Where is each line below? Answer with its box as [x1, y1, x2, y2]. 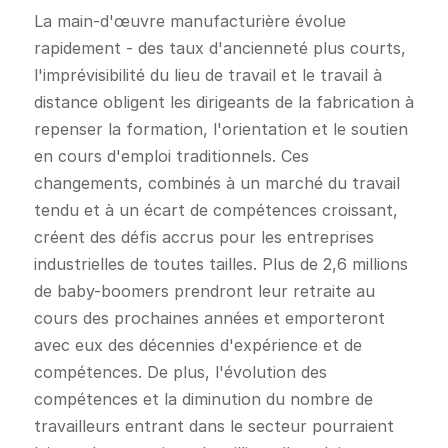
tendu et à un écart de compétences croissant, [33, 199, 398, 220]
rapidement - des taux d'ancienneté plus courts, [33, 37, 406, 58]
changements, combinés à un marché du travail [33, 172, 400, 193]
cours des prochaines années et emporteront [33, 307, 385, 328]
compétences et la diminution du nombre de [33, 388, 373, 409]
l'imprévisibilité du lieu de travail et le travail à [33, 64, 382, 85]
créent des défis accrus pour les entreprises [33, 226, 374, 247]
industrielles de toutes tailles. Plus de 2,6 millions [33, 253, 408, 274]
